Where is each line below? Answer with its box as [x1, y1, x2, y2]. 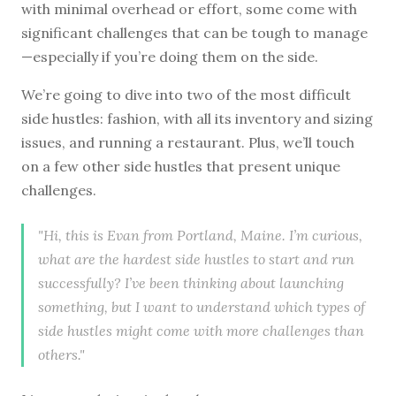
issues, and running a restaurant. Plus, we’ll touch [21, 133, 354, 151]
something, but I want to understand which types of [38, 297, 365, 316]
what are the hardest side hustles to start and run [38, 249, 354, 268]
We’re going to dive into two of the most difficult [21, 85, 351, 103]
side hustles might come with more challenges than [38, 321, 364, 339]
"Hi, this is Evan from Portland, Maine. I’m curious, [38, 225, 362, 244]
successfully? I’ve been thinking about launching [38, 273, 344, 292]
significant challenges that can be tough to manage [21, 23, 368, 42]
